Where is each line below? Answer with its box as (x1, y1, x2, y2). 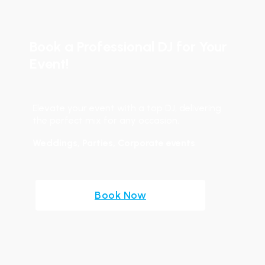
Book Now (95, 189, 146, 202)
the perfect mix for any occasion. (33, 115, 179, 126)
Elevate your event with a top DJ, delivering (33, 102, 221, 114)
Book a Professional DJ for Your (30, 38, 227, 55)
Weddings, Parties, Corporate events (33, 137, 195, 148)
